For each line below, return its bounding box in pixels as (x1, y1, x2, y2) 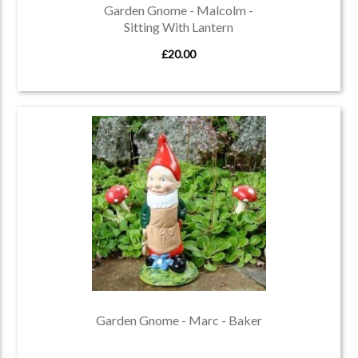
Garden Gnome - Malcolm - (104, 2, 254, 18)
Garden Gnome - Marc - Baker (95, 312, 262, 328)
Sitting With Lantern (124, 19, 234, 35)
